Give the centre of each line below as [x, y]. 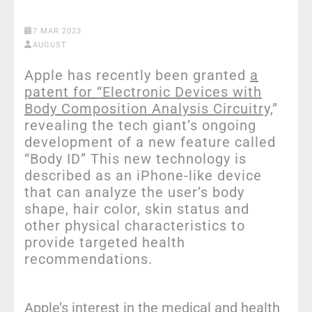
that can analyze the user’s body [134, 192]
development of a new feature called [150, 142]
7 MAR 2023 [57, 31]
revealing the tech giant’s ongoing [140, 125]
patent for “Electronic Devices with [143, 92]
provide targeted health [105, 242]
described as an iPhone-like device [143, 175]
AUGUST [49, 45]
